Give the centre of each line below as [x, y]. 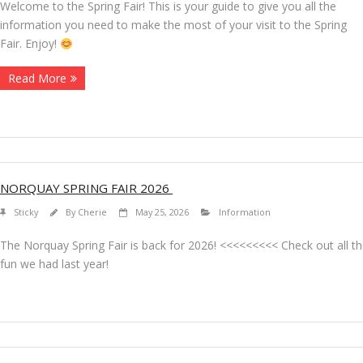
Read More [37, 79]
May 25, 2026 [162, 212]
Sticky [26, 212]
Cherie [92, 212]
